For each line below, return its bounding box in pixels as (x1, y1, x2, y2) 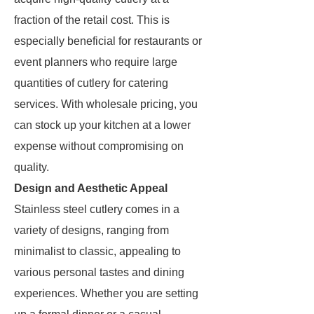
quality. (14, 161, 49, 173)
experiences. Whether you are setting (14, 287, 198, 299)
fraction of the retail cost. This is (14, 14, 170, 26)
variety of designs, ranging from (14, 224, 169, 236)
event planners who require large (14, 56, 177, 68)
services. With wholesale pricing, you (14, 98, 198, 110)
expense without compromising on (14, 140, 184, 152)
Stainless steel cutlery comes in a (14, 203, 179, 215)
